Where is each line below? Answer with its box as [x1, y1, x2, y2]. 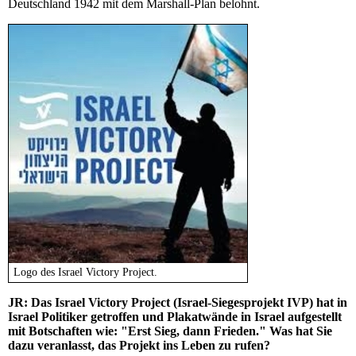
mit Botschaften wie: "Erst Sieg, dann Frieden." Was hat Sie [8, 324, 332, 339]
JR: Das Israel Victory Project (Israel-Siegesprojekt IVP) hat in [8, 296, 347, 310]
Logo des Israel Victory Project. [14, 266, 157, 279]
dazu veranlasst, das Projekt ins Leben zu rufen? [8, 339, 270, 353]
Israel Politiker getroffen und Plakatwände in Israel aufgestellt [8, 310, 342, 324]
